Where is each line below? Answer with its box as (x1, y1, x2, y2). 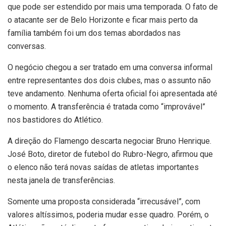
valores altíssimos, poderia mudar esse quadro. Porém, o (8, 210, 209, 219)
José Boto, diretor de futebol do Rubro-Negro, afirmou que (8, 149, 213, 159)
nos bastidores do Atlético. (8, 115, 103, 125)
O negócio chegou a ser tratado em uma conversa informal (8, 63, 212, 72)
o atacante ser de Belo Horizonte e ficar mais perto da (8, 15, 198, 25)
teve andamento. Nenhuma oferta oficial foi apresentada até (8, 89, 217, 98)
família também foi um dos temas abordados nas (8, 28, 181, 38)
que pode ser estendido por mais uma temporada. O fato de (8, 2, 218, 12)
